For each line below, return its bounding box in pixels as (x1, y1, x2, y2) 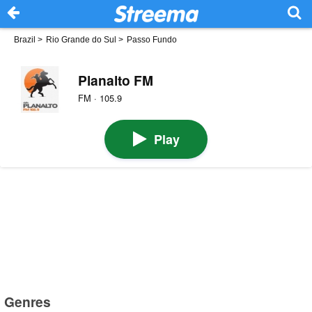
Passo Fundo (127, 35, 177, 45)
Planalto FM (77, 70, 153, 90)
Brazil (14, 35, 36, 45)
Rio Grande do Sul (46, 35, 116, 45)
